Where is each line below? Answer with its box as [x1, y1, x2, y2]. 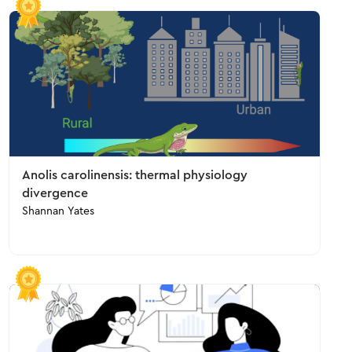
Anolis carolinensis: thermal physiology [21, 169, 247, 181]
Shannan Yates [21, 206, 94, 217]
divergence [21, 187, 88, 200]
